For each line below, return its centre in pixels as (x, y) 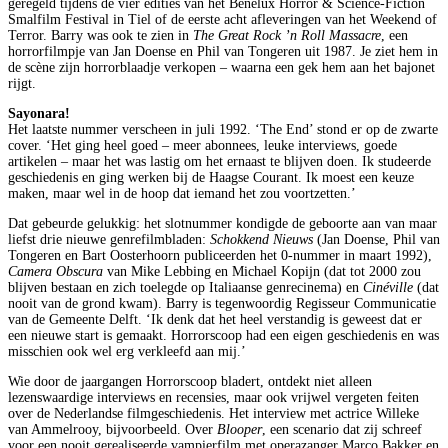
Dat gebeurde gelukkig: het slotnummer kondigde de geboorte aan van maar (222, 223)
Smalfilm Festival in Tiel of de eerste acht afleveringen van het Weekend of (222, 19)
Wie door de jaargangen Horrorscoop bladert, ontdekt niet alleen (190, 381)
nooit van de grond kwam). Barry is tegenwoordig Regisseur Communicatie (222, 303)
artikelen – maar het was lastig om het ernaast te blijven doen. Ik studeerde (219, 161)
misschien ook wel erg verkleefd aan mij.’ (127, 351)
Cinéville (388, 287)
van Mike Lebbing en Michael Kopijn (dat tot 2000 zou (262, 271)
